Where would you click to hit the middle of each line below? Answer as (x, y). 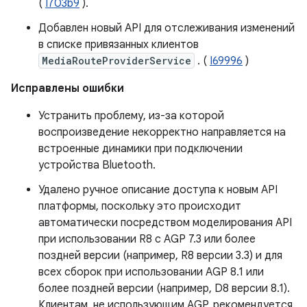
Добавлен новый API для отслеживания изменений (167, 28)
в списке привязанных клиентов (119, 45)
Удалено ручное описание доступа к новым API (158, 190)
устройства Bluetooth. (97, 165)
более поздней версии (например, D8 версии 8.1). (164, 288)
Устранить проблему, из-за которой (131, 116)
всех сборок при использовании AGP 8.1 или (151, 272)
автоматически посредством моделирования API (165, 223)
